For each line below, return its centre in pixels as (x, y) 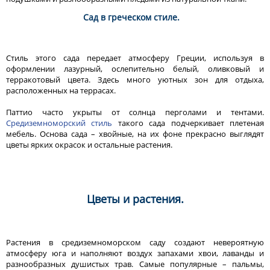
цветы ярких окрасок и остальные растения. (89, 144)
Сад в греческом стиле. (117, 17)
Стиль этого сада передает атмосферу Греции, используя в (135, 58)
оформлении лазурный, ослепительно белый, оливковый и (135, 68)
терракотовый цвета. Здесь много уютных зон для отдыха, (135, 79)
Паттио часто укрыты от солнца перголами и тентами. (135, 112)
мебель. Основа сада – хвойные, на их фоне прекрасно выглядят (135, 133)
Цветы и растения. (135, 199)
